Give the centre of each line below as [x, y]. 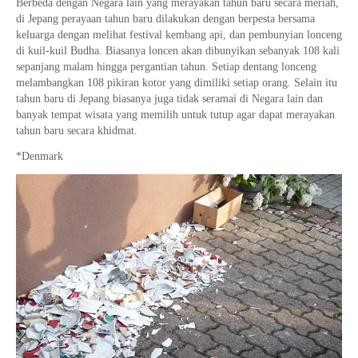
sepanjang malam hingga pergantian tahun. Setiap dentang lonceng [166, 67]
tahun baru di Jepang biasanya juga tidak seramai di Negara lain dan [169, 99]
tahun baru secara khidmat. [77, 131]
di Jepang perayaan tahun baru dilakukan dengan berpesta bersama [165, 19]
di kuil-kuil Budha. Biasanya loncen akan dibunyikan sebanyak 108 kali [178, 51]
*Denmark [40, 157]
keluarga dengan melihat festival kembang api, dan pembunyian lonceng [179, 35]
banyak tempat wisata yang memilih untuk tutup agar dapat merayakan [175, 115]
